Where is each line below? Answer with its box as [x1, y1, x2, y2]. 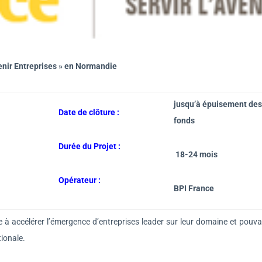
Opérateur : [58, 175, 102, 185]
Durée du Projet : [58, 141, 120, 151]
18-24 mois [174, 149, 218, 159]
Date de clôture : [58, 107, 119, 117]
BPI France [174, 183, 214, 193]
